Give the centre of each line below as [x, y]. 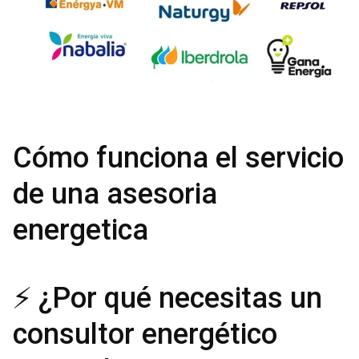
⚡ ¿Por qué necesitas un [167, 298]
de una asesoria [115, 194]
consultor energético [145, 334]
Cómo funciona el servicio [178, 158]
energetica [81, 230]
